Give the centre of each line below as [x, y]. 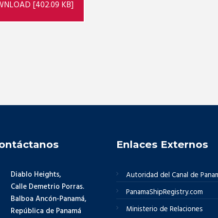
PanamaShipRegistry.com [165, 192]
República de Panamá [46, 211]
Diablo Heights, [36, 174]
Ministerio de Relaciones [165, 209]
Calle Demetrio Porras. [47, 187]
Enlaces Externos [162, 145]
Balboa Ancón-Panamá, [49, 199]
